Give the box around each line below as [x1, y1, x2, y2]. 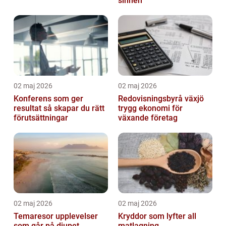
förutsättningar [14, 112, 68, 123]
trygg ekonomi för [118, 103, 183, 113]
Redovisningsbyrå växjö [118, 93, 204, 103]
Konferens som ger [14, 93, 83, 103]
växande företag [118, 112, 178, 123]
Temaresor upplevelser [14, 211, 55, 221]
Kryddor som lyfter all [118, 211, 196, 221]
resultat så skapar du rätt [14, 103, 43, 113]
